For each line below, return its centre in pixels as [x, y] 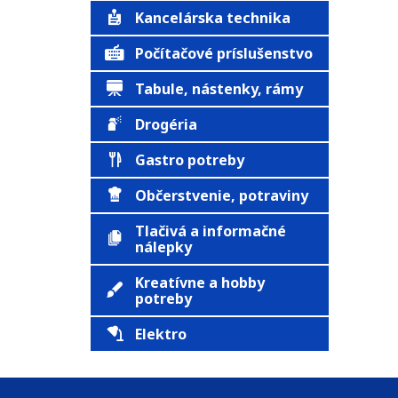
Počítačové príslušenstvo [224, 53]
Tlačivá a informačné [211, 231]
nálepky [163, 247]
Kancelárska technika [213, 18]
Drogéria [166, 124]
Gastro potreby [190, 160]
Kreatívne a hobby [200, 283]
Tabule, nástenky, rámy [219, 89]
